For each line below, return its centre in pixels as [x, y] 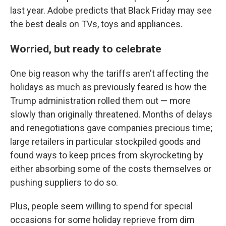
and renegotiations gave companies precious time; [111, 128]
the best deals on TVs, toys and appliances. [96, 24]
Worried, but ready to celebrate [86, 49]
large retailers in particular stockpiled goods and [105, 142]
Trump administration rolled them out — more [100, 101]
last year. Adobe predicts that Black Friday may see [111, 11]
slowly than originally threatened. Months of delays [111, 115]
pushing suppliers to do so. [64, 183]
